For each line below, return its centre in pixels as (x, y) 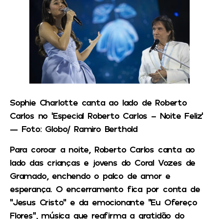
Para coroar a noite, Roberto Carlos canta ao (102, 149)
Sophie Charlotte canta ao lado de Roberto (98, 102)
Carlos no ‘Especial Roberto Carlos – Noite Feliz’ (107, 116)
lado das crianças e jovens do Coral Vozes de (103, 162)
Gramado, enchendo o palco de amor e (90, 175)
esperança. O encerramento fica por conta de (105, 188)
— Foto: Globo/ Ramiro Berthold (74, 129)
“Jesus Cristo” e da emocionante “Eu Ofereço (103, 202)
